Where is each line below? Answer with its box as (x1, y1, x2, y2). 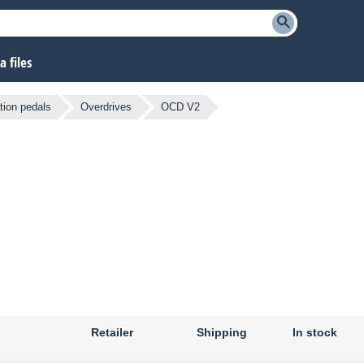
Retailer (91, 326, 133, 340)
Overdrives (80, 101, 132, 114)
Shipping (197, 326, 247, 340)
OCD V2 (161, 101, 200, 114)
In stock (292, 326, 337, 340)
